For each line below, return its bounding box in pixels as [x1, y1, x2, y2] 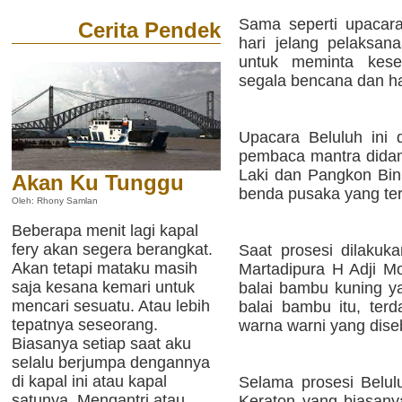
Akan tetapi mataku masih [12, 259, 197, 277]
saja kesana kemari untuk [12, 278, 195, 296]
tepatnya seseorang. [12, 316, 158, 334]
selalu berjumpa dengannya [12, 354, 210, 371]
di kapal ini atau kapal [12, 372, 167, 390]
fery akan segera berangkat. [12, 240, 213, 258]
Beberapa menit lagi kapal [12, 222, 198, 240]
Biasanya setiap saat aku [12, 335, 191, 353]
